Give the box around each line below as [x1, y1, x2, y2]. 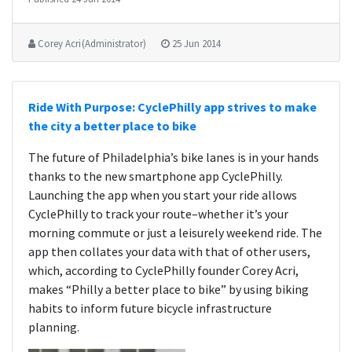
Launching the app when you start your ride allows [28, 187, 297, 203]
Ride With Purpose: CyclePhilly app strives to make [28, 99, 317, 115]
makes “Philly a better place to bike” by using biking [28, 281, 309, 297]
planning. [28, 319, 79, 335]
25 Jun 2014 [172, 37, 221, 49]
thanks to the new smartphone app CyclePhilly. [28, 168, 283, 184]
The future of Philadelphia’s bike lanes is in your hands [28, 149, 319, 165]
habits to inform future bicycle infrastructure [28, 300, 272, 316]
